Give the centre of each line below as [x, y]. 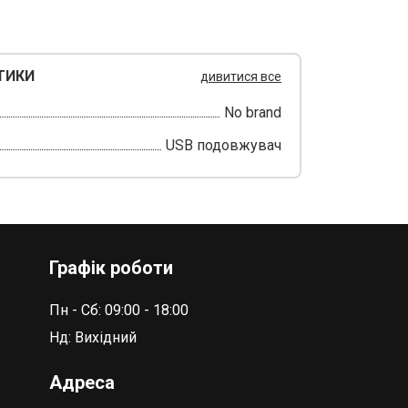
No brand [253, 112]
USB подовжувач [224, 145]
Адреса [82, 383]
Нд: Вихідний [92, 338]
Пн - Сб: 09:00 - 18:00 [118, 311]
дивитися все [241, 76]
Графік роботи [111, 268]
